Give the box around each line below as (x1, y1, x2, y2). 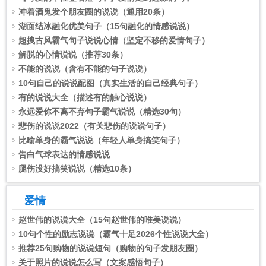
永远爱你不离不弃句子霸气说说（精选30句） (18, 107, 186, 116)
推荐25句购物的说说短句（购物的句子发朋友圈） (18, 243, 202, 253)
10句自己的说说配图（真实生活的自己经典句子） (18, 78, 202, 88)
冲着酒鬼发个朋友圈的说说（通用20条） (18, 7, 169, 17)
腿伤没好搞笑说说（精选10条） (18, 164, 136, 173)
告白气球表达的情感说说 (18, 150, 110, 159)
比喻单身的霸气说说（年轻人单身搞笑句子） (18, 135, 185, 145)
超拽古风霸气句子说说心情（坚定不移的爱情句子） (18, 36, 210, 45)
